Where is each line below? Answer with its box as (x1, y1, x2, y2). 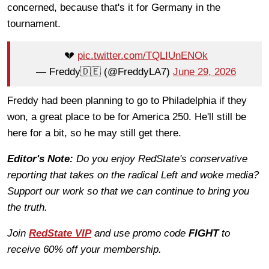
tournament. (7, 17, 64, 29)
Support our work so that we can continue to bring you (7, 185, 249, 197)
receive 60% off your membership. (7, 243, 162, 255)
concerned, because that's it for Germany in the (7, 1, 220, 13)
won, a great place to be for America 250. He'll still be (7, 110, 246, 122)
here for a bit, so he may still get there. (7, 127, 184, 139)
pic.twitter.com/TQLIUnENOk (77, 50, 208, 62)
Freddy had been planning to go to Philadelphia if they (7, 94, 247, 106)
